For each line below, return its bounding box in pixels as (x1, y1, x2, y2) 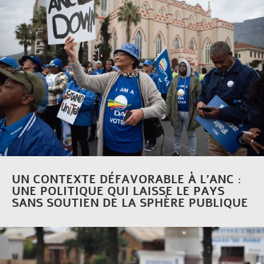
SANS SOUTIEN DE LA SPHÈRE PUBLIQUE (12, 195, 248, 212)
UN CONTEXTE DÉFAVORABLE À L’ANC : (12, 171, 242, 188)
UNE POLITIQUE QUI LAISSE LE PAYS (12, 183, 225, 200)
